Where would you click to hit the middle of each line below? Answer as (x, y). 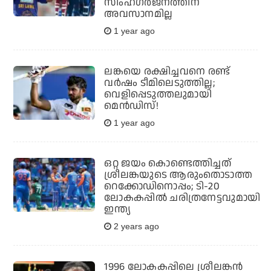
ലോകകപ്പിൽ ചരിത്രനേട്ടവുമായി (182, 198)
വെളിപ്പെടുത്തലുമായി (158, 94)
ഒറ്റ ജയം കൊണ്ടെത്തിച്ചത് (168, 163)
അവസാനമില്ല (139, 14)
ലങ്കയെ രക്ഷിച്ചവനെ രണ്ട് (167, 71)
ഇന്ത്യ (118, 209)
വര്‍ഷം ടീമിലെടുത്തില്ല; (160, 83)
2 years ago (135, 226)
